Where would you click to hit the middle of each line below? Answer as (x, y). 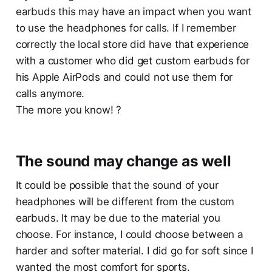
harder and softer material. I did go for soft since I (134, 251)
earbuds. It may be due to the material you (118, 218)
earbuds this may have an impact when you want (134, 12)
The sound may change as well (123, 161)
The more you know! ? (69, 110)
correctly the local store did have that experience (132, 45)
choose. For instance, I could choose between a (129, 235)
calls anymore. (50, 94)
